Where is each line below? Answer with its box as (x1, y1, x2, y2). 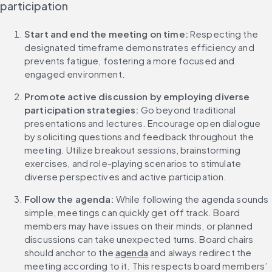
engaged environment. (24, 68, 125, 80)
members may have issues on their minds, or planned (24, 220, 253, 232)
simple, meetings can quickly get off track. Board (24, 206, 240, 219)
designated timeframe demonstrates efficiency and (24, 41, 254, 53)
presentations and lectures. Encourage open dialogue (24, 117, 261, 129)
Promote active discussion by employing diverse (24, 90, 250, 103)
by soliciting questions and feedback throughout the (24, 131, 254, 143)
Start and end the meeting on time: (24, 28, 188, 40)
